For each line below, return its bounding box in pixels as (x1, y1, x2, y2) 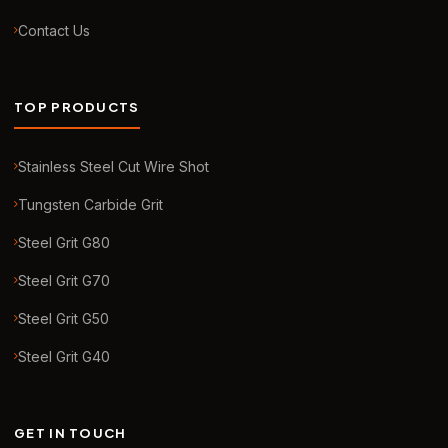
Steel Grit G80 (18, 234, 110, 252)
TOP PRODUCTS (14, 99, 140, 116)
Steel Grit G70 (18, 272, 110, 290)
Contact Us (18, 22, 90, 40)
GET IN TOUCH (14, 425, 127, 442)
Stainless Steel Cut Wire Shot (18, 158, 209, 176)
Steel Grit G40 (18, 348, 110, 366)
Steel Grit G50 (18, 310, 109, 328)
